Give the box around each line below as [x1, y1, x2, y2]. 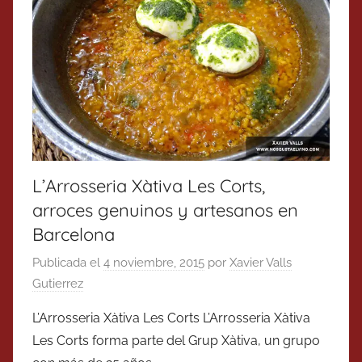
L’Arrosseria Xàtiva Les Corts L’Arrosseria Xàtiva [32, 310, 310, 326]
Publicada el [32, 255, 103, 271]
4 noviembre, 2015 [103, 255, 204, 271]
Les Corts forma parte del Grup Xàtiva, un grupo [32, 333, 320, 349]
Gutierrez [32, 276, 83, 292]
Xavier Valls [229, 255, 292, 271]
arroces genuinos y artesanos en [32, 198, 298, 221]
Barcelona [32, 222, 115, 246]
